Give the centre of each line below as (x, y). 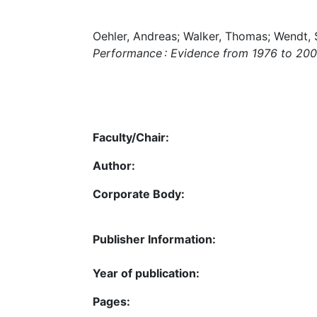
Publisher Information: (154, 239)
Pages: (111, 301)
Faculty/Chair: (131, 137)
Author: (114, 165)
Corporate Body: (139, 194)
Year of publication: (146, 273)
